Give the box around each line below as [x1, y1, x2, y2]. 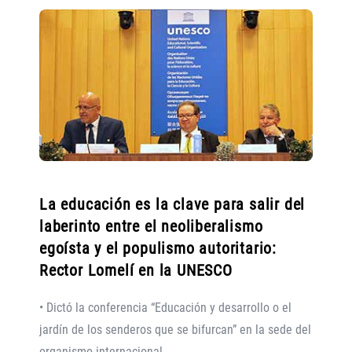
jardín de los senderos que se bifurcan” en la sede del [39, 322, 311, 338]
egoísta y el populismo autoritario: [39, 239, 277, 258]
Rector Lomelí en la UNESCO [39, 261, 233, 280]
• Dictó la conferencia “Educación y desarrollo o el [39, 300, 291, 316]
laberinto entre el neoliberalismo [39, 217, 263, 236]
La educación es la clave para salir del [39, 195, 306, 214]
